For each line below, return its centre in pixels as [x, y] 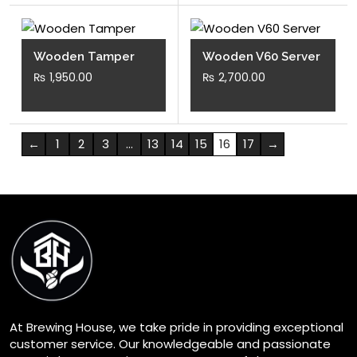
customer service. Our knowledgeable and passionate [170, 343]
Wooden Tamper [84, 57]
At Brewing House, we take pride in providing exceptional [177, 327]
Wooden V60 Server [261, 57]
